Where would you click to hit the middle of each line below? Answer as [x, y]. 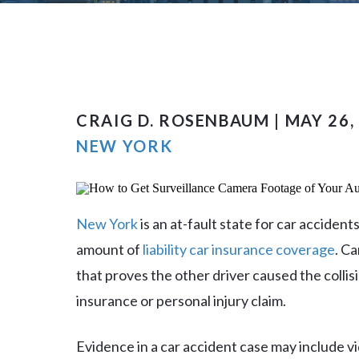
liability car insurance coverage [239, 249]
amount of [109, 249]
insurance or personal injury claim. [181, 301]
